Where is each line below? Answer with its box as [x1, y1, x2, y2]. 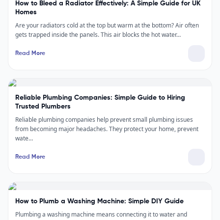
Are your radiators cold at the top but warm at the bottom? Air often [15, 21, 199, 29]
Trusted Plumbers [15, 103, 71, 110]
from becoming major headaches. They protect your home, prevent [15, 124, 198, 133]
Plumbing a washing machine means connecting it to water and [15, 210, 187, 219]
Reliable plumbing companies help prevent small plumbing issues [15, 115, 193, 124]
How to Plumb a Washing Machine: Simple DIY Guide [15, 197, 184, 205]
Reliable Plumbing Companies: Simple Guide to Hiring [15, 94, 185, 101]
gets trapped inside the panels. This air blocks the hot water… [15, 30, 181, 39]
